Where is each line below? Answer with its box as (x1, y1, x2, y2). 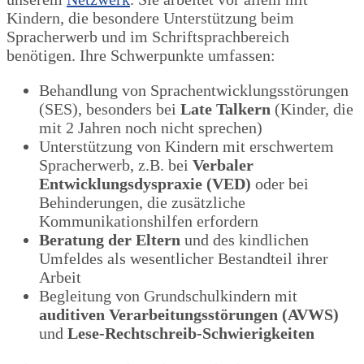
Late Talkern (180, 99, 271, 118)
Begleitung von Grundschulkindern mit (39, 286, 297, 305)
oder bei (251, 174, 309, 193)
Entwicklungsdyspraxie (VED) (39, 174, 251, 193)
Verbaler (193, 155, 253, 174)
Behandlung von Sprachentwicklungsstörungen (39, 80, 349, 99)
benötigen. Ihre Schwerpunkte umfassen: (6, 45, 275, 64)
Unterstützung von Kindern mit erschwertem (39, 136, 334, 155)
